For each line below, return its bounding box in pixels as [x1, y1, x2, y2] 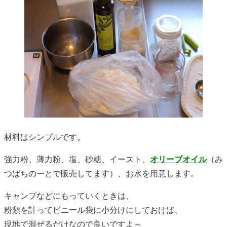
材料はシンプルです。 [4, 132, 85, 142]
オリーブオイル [150, 154, 207, 165]
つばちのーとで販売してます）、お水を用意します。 [4, 168, 199, 179]
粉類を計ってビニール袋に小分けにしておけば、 [4, 205, 182, 215]
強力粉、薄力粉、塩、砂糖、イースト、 [4, 154, 150, 165]
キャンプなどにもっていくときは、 [4, 191, 134, 201]
